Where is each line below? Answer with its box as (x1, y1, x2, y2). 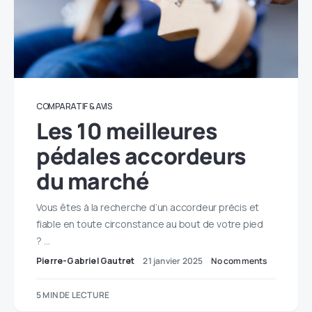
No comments (211, 255, 267, 267)
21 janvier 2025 (143, 255, 203, 267)
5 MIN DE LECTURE (36, 289, 110, 302)
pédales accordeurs (36, 141, 247, 172)
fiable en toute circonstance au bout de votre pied (36, 217, 263, 231)
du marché (36, 166, 149, 197)
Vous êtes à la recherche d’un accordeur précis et (36, 201, 260, 214)
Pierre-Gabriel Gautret (36, 255, 135, 267)
